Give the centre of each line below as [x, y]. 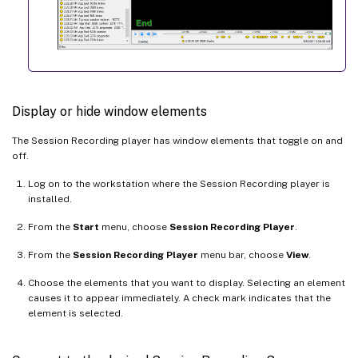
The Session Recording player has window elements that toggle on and [177, 140]
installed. [50, 199]
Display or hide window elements [109, 111]
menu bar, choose [242, 255]
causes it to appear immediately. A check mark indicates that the [179, 298]
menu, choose [134, 227]
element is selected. [76, 313]
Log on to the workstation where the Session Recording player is [179, 183]
